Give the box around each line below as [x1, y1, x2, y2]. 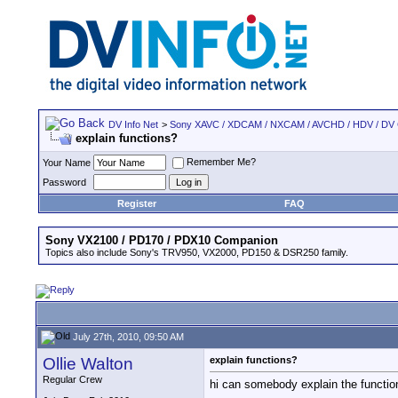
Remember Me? [187, 156, 256, 168]
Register [117, 198, 156, 209]
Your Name [43, 157, 91, 168]
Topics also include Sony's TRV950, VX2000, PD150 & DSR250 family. [45, 247, 348, 258]
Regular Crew [43, 374, 102, 385]
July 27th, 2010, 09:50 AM [70, 330, 184, 342]
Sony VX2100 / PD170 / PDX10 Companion [45, 234, 278, 247]
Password [43, 177, 86, 187]
